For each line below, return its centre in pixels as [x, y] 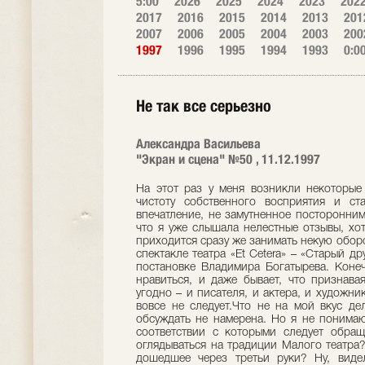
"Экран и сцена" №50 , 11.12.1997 [228, 159]
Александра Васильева [198, 144]
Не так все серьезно [204, 106]
